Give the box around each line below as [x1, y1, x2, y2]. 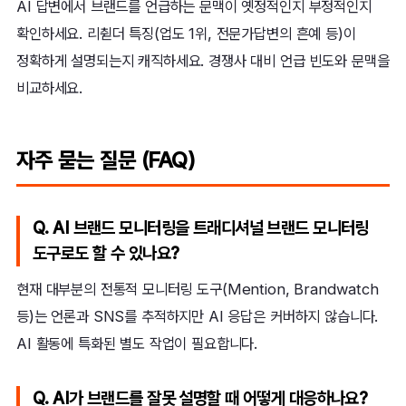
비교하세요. [16, 79, 83, 98]
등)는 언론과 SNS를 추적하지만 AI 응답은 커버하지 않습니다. [16, 307, 379, 326]
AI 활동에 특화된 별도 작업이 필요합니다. [16, 334, 258, 353]
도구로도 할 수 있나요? [33, 243, 179, 265]
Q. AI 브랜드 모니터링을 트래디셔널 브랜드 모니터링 [33, 217, 369, 239]
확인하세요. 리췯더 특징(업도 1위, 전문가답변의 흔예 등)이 [16, 24, 356, 43]
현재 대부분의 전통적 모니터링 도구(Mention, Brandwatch [16, 280, 379, 299]
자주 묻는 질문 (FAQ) [16, 147, 195, 174]
